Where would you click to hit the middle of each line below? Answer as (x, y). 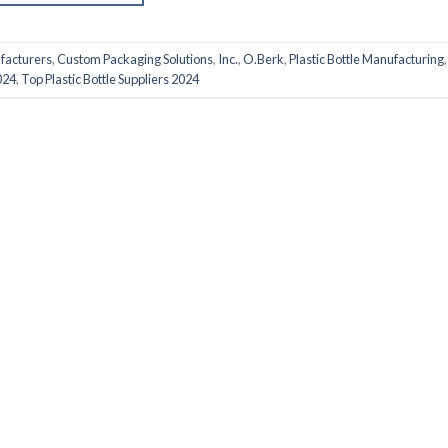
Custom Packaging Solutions (135, 59)
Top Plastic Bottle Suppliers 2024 (110, 79)
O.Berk (263, 59)
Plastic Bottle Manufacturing (366, 59)
